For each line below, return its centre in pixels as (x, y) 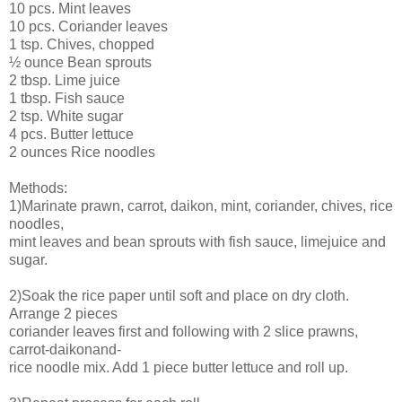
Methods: (38, 188)
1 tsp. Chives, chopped (82, 44)
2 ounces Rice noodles (82, 152)
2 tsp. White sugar (66, 116)
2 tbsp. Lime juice (65, 80)
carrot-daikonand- (65, 349)
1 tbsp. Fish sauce (67, 98)
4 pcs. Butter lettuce (71, 134)
